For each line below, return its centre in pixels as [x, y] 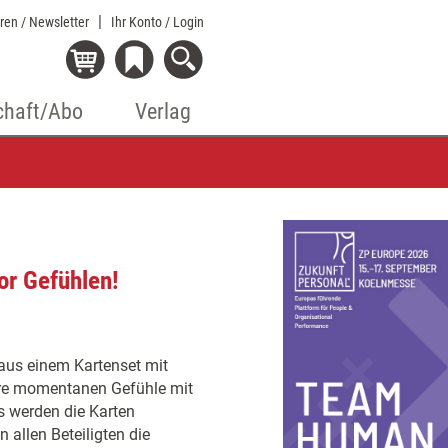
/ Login [184, 22]
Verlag [163, 111]
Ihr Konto [138, 22]
